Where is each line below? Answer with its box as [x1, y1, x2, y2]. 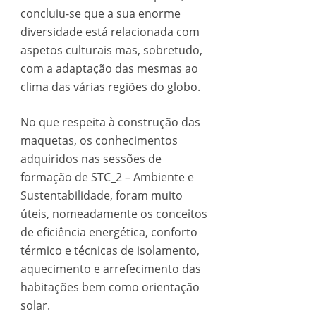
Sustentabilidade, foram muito [20, 188, 183, 203]
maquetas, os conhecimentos [20, 133, 178, 148]
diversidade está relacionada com [20, 24, 200, 39]
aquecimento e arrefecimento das [20, 261, 201, 276]
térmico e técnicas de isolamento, [20, 243, 200, 258]
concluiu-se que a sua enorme [20, 6, 181, 21]
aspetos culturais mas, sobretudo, [20, 42, 202, 58]
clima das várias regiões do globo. [20, 79, 200, 95]
